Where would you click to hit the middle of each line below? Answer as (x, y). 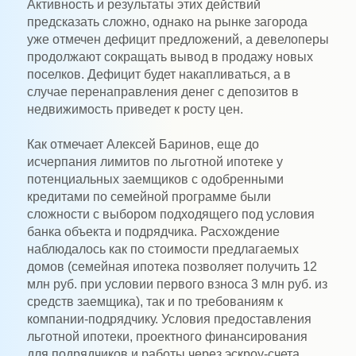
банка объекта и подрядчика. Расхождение (153, 231)
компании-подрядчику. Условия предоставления (169, 319)
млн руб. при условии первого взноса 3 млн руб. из (177, 284)
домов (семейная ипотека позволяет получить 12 (172, 266)
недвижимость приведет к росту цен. (135, 109)
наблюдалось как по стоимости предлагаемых (163, 249)
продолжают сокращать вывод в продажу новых (170, 56)
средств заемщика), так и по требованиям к (155, 301)
